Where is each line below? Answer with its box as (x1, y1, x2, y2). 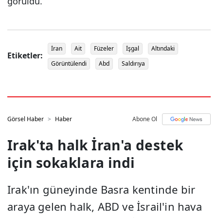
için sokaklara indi (7, 153, 135, 172)
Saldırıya (122, 59, 145, 68)
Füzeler (94, 44, 114, 53)
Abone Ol (132, 114, 157, 123)
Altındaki (151, 44, 175, 53)
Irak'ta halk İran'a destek (7, 135, 183, 154)
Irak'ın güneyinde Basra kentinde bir (7, 182, 196, 197)
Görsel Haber (7, 114, 44, 123)
